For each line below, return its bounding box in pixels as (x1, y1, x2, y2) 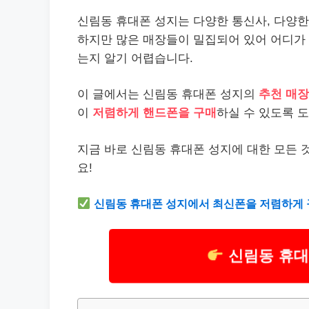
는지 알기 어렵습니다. (77, 51, 193, 65)
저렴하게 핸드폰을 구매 (92, 106, 217, 119)
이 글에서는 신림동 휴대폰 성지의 (77, 88, 259, 101)
